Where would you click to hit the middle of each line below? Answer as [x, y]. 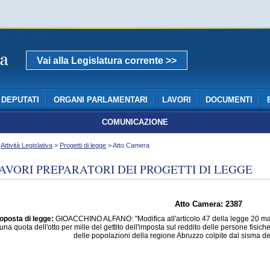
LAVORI [176, 100]
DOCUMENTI [229, 100]
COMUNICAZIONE [135, 122]
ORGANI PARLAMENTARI [100, 100]
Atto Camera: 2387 [208, 204]
